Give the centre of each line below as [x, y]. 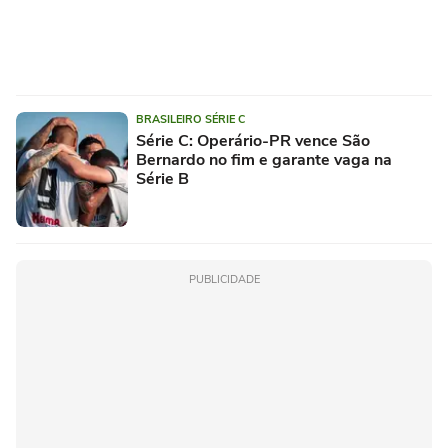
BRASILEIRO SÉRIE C [190, 120]
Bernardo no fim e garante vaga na [264, 160]
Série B [162, 179]
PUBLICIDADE [224, 280]
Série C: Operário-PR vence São [253, 141]
